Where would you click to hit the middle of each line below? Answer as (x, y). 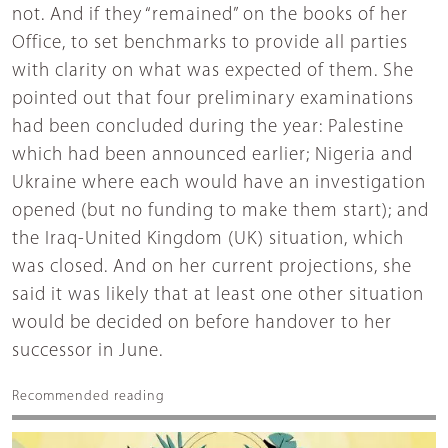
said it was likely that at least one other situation (218, 295)
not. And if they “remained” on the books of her (210, 15)
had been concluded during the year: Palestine (208, 127)
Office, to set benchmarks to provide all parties (210, 43)
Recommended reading (88, 396)
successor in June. (87, 351)
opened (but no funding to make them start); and (220, 211)
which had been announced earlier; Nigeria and (212, 155)
